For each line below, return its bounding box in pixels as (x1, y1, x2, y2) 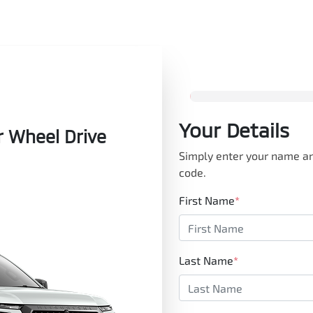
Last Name (179, 254, 233, 267)
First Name (179, 194, 235, 207)
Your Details (179, 118, 289, 142)
